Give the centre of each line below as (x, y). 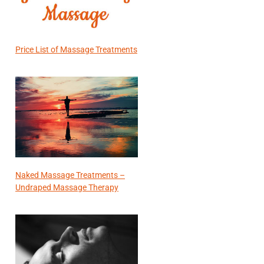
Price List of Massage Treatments (76, 50)
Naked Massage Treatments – (70, 175)
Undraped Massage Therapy (67, 188)
